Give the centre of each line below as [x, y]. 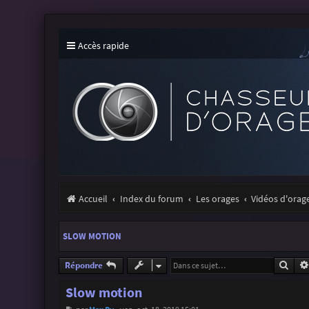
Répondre [83, 265]
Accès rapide [103, 46]
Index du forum [151, 199]
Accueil [93, 199]
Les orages [217, 199]
